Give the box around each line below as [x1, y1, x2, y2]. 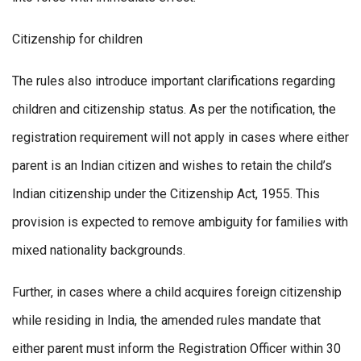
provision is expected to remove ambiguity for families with [12, 214, 348, 230]
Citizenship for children [12, 31, 143, 48]
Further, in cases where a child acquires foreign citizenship [12, 284, 342, 301]
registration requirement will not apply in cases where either [12, 130, 349, 146]
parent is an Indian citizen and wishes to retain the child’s [12, 158, 332, 174]
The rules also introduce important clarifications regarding [12, 73, 335, 89]
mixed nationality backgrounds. [12, 243, 185, 259]
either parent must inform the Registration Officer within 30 [12, 341, 341, 357]
